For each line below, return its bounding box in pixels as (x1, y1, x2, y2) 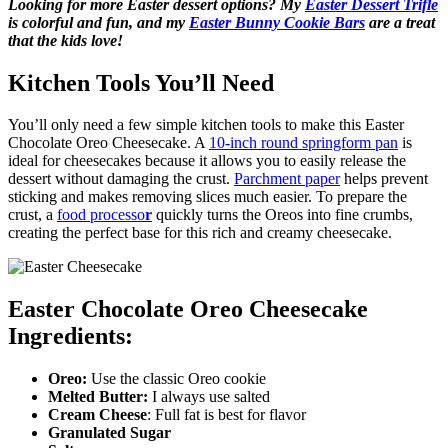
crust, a (8, 206, 57, 224)
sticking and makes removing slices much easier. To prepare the (8, 188, 407, 206)
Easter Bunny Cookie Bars (189, 13, 365, 31)
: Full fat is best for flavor (147, 406, 306, 424)
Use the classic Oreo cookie (87, 370, 266, 388)
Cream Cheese (48, 406, 147, 424)
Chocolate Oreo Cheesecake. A (8, 134, 209, 152)
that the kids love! (8, 31, 123, 49)
